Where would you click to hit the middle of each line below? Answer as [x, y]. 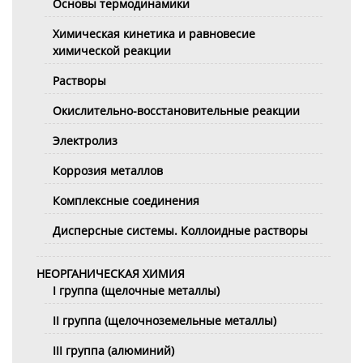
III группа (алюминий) [113, 350]
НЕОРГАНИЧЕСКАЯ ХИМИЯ [111, 273]
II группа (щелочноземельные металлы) [164, 320]
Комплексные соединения [126, 201]
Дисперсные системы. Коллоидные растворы [180, 231]
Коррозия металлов [108, 171]
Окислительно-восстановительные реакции [176, 111]
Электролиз [85, 141]
